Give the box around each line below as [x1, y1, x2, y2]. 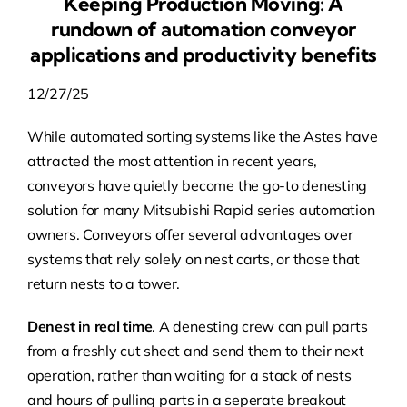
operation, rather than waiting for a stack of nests [26, 365, 352, 384]
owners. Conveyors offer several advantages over [26, 224, 353, 243]
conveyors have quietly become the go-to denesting [26, 175, 368, 194]
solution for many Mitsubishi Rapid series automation [26, 200, 375, 219]
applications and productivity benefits [30, 42, 377, 68]
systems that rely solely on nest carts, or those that [26, 249, 361, 268]
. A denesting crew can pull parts [152, 316, 368, 335]
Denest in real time [26, 316, 153, 335]
